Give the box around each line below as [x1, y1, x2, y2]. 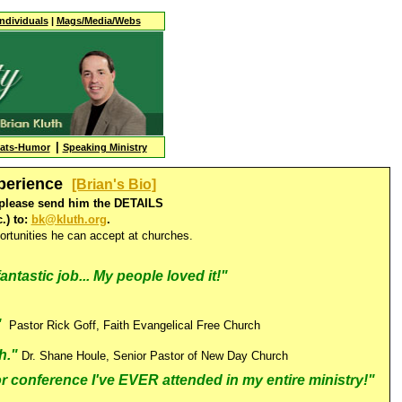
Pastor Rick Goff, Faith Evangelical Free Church [9, 319, 260, 332]
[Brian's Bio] [72, 177, 156, 192]
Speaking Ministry [62, 142, 147, 153]
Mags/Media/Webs [56, 15, 141, 26]
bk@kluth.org [31, 213, 107, 226]
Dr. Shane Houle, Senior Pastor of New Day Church [21, 349, 288, 363]
